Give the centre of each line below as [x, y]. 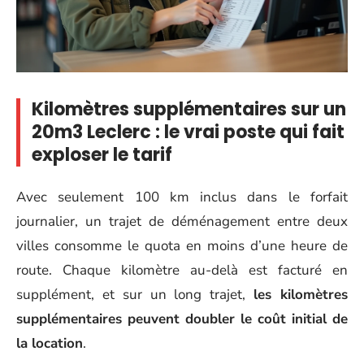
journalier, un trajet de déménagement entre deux [182, 221]
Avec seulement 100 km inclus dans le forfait [182, 197]
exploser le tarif [102, 155]
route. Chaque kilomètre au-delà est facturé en [182, 270]
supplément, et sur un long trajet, [135, 294]
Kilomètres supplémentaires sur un [189, 109]
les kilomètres [301, 294]
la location [50, 343]
